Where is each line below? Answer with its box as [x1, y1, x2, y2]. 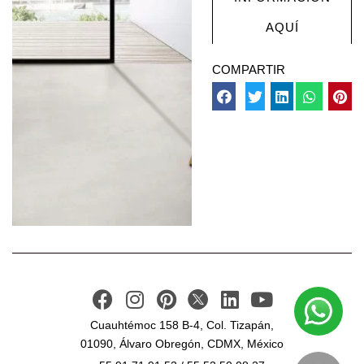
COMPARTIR [212, 63, 286, 77]
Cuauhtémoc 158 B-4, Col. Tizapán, [90, 318, 274, 331]
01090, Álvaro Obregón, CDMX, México [80, 336, 284, 350]
